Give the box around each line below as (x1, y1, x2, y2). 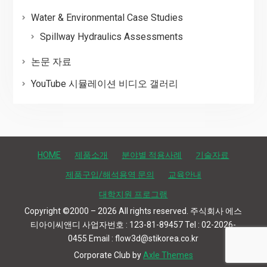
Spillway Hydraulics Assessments (39, 31, 183, 43)
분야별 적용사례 (122, 150, 182, 160)
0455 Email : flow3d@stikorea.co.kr (68, 234, 199, 244)
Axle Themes (142, 250, 193, 260)
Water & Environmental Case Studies (30, 12, 183, 24)
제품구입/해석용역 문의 (65, 170, 154, 180)
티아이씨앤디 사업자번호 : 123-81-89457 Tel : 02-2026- (30, 220, 237, 230)
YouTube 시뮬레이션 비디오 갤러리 (30, 78, 178, 90)
